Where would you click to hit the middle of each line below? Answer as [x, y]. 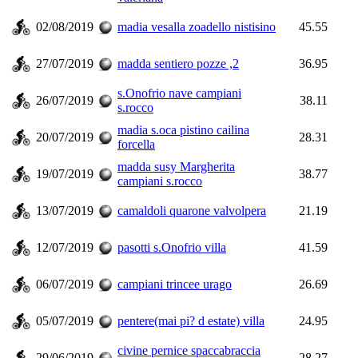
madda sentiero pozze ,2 [178, 64]
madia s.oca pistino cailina [183, 130]
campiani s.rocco [160, 181]
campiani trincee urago [175, 284]
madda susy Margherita [176, 167]
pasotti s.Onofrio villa [172, 247]
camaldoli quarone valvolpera [192, 211]
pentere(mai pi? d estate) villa [191, 321]
